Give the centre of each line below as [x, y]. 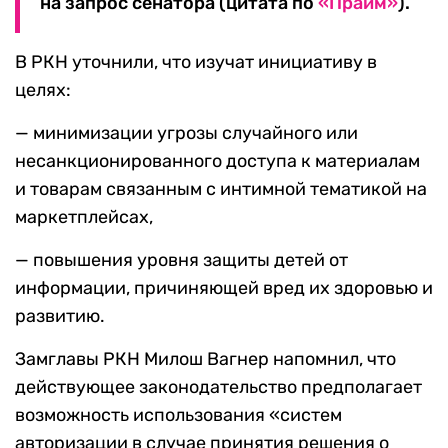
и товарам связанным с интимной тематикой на [221, 189]
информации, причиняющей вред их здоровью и [224, 288]
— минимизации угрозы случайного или [186, 133]
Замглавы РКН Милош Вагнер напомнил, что [205, 359]
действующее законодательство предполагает [218, 387]
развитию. [60, 316]
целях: [43, 90]
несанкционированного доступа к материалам [217, 161]
